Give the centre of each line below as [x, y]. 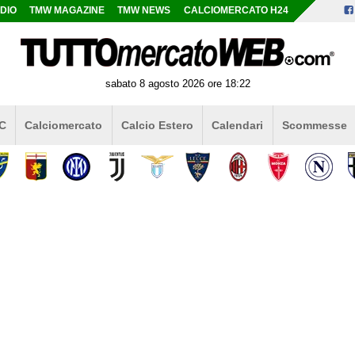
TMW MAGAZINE [67, 10]
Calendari [238, 125]
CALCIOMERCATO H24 [236, 10]
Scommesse [314, 125]
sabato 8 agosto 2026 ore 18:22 [177, 83]
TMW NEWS [144, 10]
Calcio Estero [157, 125]
